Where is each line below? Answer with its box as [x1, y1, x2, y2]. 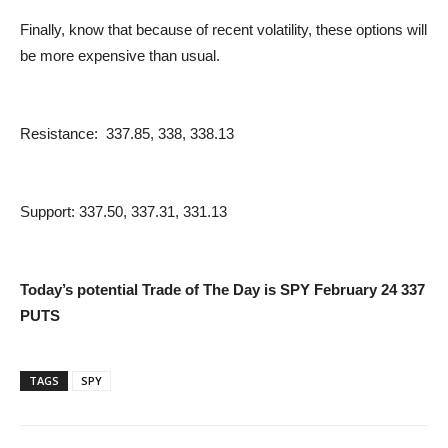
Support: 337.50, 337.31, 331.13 [20, 203, 227, 220]
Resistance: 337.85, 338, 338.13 [20, 125, 234, 142]
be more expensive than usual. [20, 47, 220, 64]
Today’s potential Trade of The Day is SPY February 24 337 [20, 281, 425, 298]
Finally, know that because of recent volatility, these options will [20, 21, 427, 38]
